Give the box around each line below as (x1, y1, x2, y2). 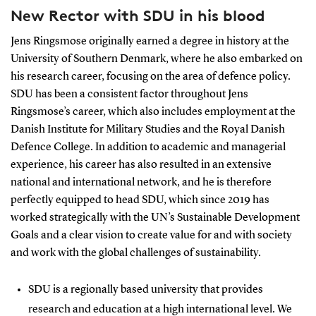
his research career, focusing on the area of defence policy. (10, 71, 291, 83)
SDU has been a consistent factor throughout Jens (10, 88, 248, 100)
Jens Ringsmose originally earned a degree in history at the (10, 35, 289, 47)
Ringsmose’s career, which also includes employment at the (10, 106, 296, 118)
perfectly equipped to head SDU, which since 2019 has (10, 194, 269, 206)
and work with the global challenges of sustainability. (10, 247, 261, 259)
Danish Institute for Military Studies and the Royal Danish (10, 123, 285, 135)
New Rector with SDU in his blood (10, 6, 265, 25)
